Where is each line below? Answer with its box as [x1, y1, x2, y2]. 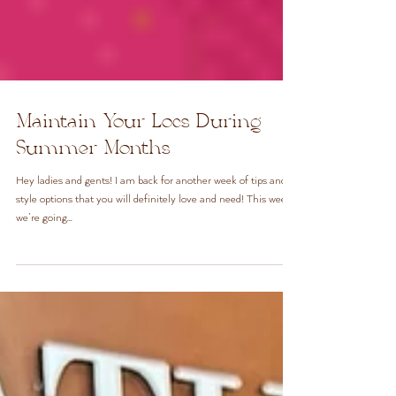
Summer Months [16, 175, 170, 194]
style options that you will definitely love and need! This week [16, 228, 292, 241]
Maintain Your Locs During [16, 148, 262, 168]
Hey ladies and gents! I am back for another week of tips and [16, 209, 286, 223]
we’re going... [16, 247, 72, 260]
